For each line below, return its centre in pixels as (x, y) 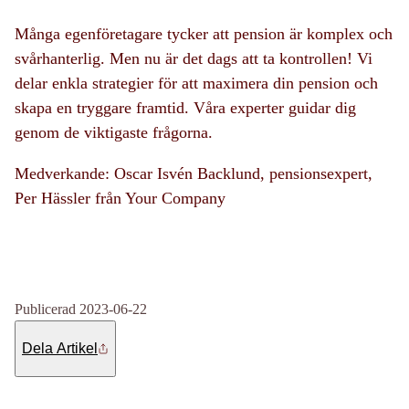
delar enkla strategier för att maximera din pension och (196, 83)
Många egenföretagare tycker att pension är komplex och (204, 33)
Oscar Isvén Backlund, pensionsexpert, (243, 173)
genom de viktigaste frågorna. (114, 132)
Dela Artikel (60, 348)
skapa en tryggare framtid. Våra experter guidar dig (185, 107)
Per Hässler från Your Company (120, 198)
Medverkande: (64, 173)
